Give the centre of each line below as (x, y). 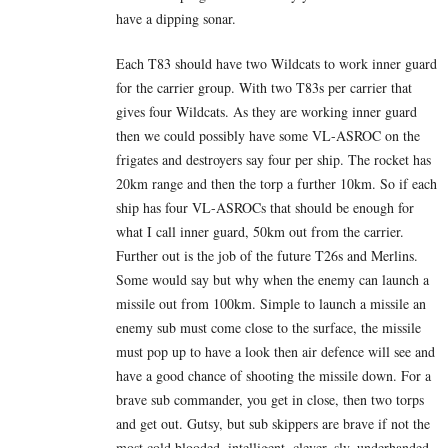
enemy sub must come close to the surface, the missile (268, 328)
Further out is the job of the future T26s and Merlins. (267, 256)
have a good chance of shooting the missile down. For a (273, 376)
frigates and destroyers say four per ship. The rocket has (273, 160)
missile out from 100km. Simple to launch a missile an (271, 304)
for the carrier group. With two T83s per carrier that (264, 88)
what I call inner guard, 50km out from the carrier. (260, 232)
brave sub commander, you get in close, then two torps (270, 400)
